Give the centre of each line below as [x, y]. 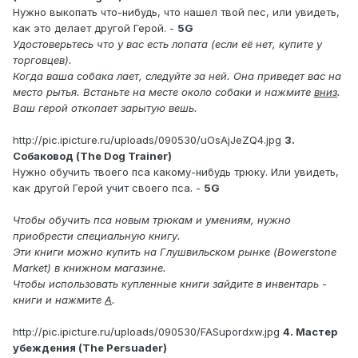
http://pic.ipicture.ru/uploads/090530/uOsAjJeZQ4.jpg [147, 140]
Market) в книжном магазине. [89, 268]
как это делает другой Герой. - [95, 28]
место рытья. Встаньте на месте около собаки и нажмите [163, 92]
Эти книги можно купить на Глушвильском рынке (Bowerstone [175, 252]
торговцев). [42, 60]
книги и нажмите [59, 300]
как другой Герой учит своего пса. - [108, 188]
